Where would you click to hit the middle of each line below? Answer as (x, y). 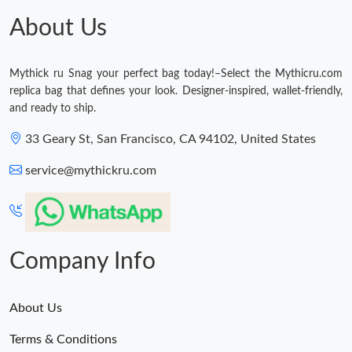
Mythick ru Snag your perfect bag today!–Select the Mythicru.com (176, 74)
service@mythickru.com (91, 171)
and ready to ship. (53, 109)
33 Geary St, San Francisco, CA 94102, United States (170, 139)
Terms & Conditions (63, 340)
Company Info (82, 262)
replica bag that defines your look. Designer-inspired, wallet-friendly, (176, 92)
